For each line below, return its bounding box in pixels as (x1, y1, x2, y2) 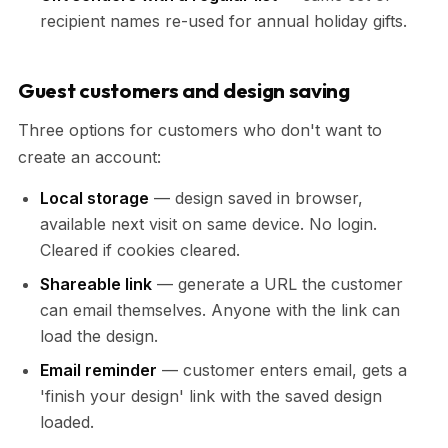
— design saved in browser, (149, 187, 363, 208)
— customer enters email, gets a (157, 359, 407, 380)
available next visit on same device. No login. (40, 213, 377, 234)
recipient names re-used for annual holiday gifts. (40, 10, 407, 31)
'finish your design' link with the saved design (40, 385, 382, 406)
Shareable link (40, 273, 152, 294)
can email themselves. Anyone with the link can (40, 299, 400, 320)
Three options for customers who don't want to (18, 119, 382, 140)
